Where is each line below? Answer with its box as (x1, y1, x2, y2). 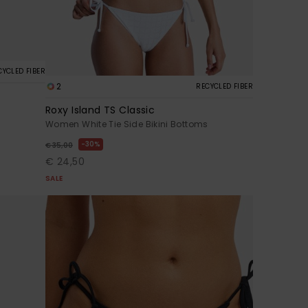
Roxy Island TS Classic (45, 103, 155, 118)
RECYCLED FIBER (196, 81, 253, 92)
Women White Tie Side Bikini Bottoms (45, 118, 208, 131)
